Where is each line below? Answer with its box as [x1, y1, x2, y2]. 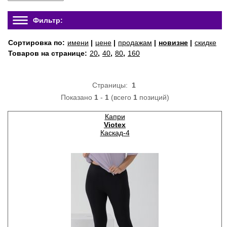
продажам [118, 39, 152, 47]
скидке [195, 39, 216, 47]
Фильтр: [33, 16, 63, 24]
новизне [159, 39, 188, 47]
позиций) [137, 93, 169, 101]
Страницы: [92, 81, 132, 89]
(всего [108, 93, 133, 101]
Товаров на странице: [8, 49, 89, 57]
